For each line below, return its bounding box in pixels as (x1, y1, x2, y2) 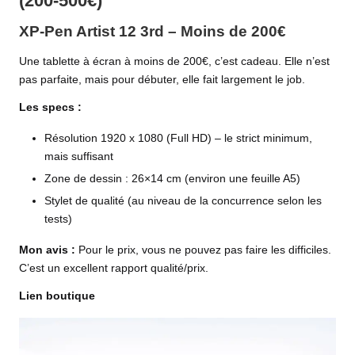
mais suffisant (44, 150, 113, 162)
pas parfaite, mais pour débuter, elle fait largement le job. (19, 73, 305, 86)
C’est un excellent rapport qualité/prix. (19, 261, 208, 274)
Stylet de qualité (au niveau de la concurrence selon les (44, 194, 322, 207)
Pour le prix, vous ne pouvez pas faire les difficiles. (75, 243, 331, 256)
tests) (44, 212, 72, 225)
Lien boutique (19, 289, 95, 302)
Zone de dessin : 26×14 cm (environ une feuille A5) (44, 172, 300, 185)
